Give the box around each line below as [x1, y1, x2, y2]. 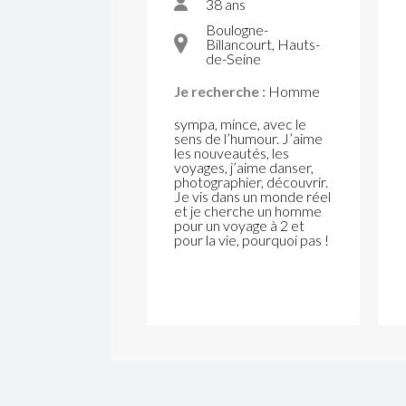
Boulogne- [206, 21, 268, 38]
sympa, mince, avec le [174, 115, 306, 132]
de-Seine [206, 50, 261, 67]
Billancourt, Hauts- [206, 35, 320, 53]
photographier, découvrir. [174, 173, 328, 190]
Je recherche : [174, 82, 266, 100]
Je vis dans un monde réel [174, 188, 331, 205]
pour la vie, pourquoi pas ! [174, 231, 329, 248]
